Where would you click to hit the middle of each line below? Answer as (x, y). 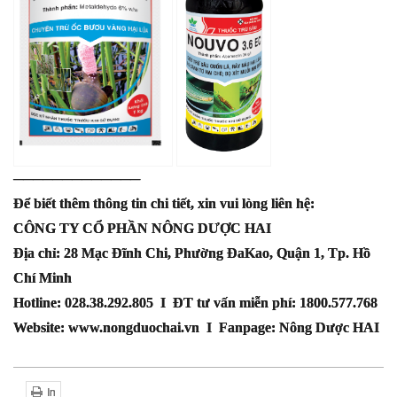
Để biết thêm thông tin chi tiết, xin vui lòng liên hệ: (164, 203)
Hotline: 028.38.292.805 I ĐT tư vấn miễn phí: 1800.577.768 (195, 303)
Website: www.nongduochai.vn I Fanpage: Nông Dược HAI (196, 327)
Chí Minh (43, 278)
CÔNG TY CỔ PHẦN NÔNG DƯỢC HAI (142, 228)
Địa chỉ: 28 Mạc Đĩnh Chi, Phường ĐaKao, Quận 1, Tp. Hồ (192, 253)
